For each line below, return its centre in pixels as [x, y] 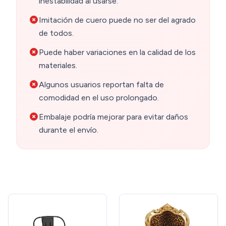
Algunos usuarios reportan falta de [101, 84]
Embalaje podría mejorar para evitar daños [114, 117]
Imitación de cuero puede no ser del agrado [117, 20]
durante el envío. [69, 130]
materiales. [58, 65]
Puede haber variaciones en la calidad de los [117, 52]
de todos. [56, 33]
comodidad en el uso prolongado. [99, 97]
